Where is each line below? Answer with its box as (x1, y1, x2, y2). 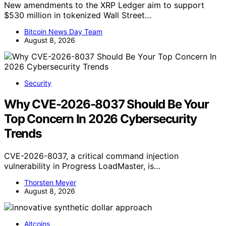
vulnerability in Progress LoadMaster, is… (4, 161, 160, 172)
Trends (4, 126, 41, 141)
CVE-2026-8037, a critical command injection (4, 151, 179, 161)
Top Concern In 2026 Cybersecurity (4, 111, 197, 127)
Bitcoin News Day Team (24, 27, 102, 36)
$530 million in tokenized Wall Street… (4, 10, 151, 20)
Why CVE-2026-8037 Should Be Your (4, 97, 209, 112)
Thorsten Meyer (24, 178, 76, 187)
